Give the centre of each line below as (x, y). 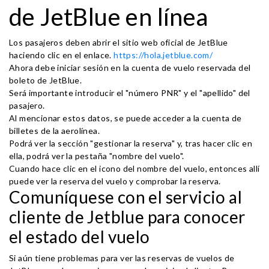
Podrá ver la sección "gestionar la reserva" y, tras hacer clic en (131, 143)
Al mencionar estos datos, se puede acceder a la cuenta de (125, 118)
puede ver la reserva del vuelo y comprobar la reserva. (115, 181)
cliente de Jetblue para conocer (127, 217)
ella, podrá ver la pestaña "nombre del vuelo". (97, 156)
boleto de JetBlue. (46, 80)
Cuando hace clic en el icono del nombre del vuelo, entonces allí (134, 168)
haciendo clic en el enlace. (62, 55)
